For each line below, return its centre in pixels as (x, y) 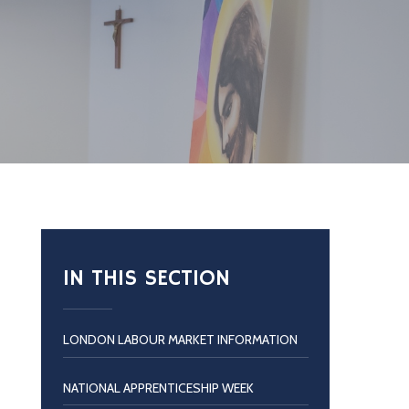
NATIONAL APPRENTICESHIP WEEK (158, 388)
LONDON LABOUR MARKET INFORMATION (180, 339)
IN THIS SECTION (146, 279)
